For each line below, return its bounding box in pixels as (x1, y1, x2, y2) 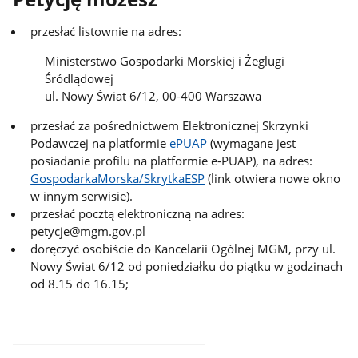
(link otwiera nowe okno (205, 169, 341, 186)
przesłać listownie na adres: (30, 23, 182, 40)
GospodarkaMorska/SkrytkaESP (30, 169, 205, 186)
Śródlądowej (45, 70, 114, 87)
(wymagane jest (207, 134, 296, 151)
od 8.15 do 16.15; (30, 275, 129, 292)
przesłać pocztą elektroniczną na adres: (30, 205, 245, 221)
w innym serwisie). (30, 187, 133, 204)
